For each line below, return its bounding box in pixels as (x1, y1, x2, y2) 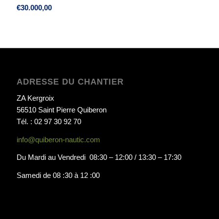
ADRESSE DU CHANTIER (16, 77, 124, 87)
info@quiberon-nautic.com (16, 135, 100, 144)
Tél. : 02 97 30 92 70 (16, 117, 81, 126)
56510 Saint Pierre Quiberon (16, 105, 107, 114)
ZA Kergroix (16, 93, 54, 102)
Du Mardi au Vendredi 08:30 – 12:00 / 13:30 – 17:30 (16, 153, 181, 162)
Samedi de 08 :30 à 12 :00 (16, 171, 100, 180)
